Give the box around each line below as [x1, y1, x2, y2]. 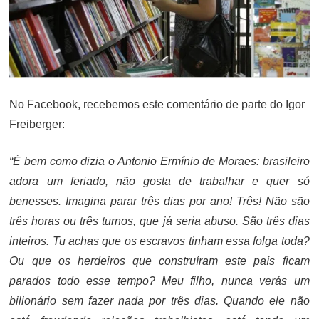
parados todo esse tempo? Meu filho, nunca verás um [9, 274, 310, 287]
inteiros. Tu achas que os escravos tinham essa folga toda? [9, 234, 310, 247]
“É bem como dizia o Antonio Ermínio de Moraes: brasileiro [9, 155, 310, 167]
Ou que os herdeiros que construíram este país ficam [9, 254, 310, 267]
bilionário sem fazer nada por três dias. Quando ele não [9, 294, 310, 307]
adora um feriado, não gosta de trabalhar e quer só [9, 174, 310, 187]
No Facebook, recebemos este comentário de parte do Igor [9, 98, 305, 110]
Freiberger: [9, 117, 66, 130]
